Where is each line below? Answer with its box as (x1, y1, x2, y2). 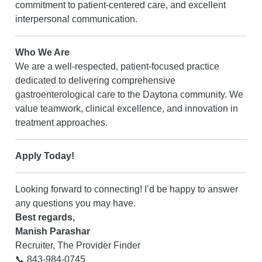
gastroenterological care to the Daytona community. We (15, 89, 243, 99)
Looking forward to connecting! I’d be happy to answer (15, 184, 238, 194)
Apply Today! (15, 151, 74, 161)
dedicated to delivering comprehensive (15, 75, 175, 85)
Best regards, (15, 212, 75, 222)
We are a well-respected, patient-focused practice (15, 61, 219, 71)
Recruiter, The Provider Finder (15, 240, 140, 250)
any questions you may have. (15, 198, 136, 208)
